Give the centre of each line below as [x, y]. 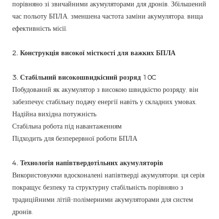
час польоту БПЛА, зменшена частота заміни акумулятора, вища [108, 16]
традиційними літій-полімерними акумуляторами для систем [103, 199]
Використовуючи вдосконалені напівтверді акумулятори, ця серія [108, 175]
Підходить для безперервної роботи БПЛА [75, 138]
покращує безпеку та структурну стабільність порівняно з [98, 187]
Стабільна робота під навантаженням [67, 126]
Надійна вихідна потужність [54, 114]
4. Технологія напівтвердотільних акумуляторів [88, 163]
